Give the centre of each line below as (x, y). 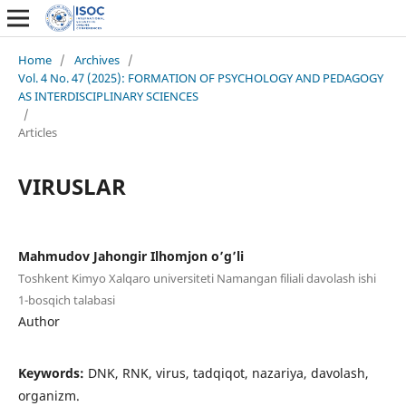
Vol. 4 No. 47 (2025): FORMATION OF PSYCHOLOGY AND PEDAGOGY (200, 77)
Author (39, 321)
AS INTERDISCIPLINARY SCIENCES (108, 96)
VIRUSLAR (72, 186)
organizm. (48, 395)
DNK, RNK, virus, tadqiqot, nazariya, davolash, (228, 372)
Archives (97, 59)
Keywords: (53, 372)
